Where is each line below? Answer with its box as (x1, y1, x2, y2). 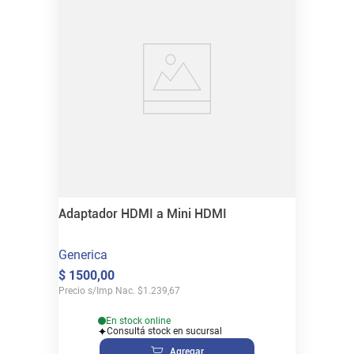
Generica (58, 247, 107, 262)
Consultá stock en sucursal (107, 325, 222, 337)
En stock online (106, 314, 171, 326)
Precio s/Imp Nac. (58, 284, 135, 296)
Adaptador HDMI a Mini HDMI (58, 205, 227, 221)
